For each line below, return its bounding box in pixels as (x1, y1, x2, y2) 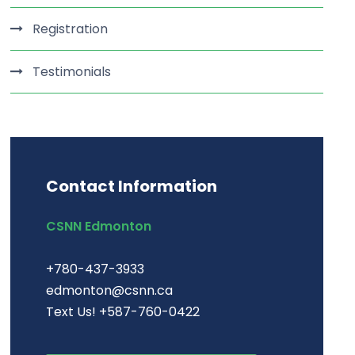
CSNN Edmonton (46, 217, 152, 235)
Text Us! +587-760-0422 (46, 303, 200, 321)
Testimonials (32, 63, 112, 81)
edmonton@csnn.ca (46, 281, 174, 300)
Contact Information (46, 175, 218, 197)
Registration (32, 20, 109, 38)
